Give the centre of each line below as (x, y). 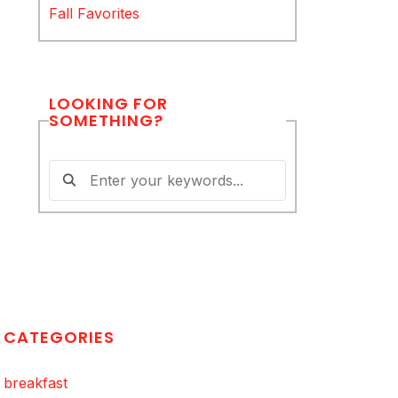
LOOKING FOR (109, 103)
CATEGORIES (59, 338)
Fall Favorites (95, 13)
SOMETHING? (107, 120)
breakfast (36, 383)
